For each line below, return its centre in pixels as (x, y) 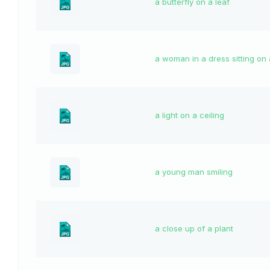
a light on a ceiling (190, 115)
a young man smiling (194, 172)
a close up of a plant (194, 229)
